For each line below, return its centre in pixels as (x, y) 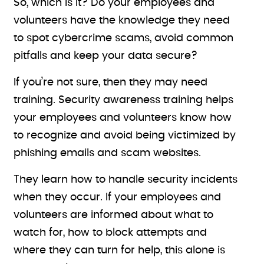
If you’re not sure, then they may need (111, 82)
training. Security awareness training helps (124, 100)
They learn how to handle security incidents (126, 180)
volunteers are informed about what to (114, 215)
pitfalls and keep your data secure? (106, 56)
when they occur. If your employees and (118, 197)
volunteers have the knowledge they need (122, 21)
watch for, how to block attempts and (110, 233)
